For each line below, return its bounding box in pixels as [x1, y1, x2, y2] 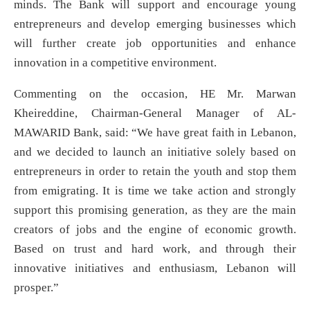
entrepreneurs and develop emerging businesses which [14, 17, 296, 31]
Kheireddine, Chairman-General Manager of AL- [14, 107, 296, 120]
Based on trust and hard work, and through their [14, 242, 296, 256]
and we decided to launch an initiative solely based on [14, 145, 296, 159]
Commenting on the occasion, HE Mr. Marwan [14, 87, 296, 101]
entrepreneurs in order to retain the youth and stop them [14, 165, 296, 179]
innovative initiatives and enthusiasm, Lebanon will [14, 262, 296, 275]
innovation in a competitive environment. [14, 56, 217, 70]
